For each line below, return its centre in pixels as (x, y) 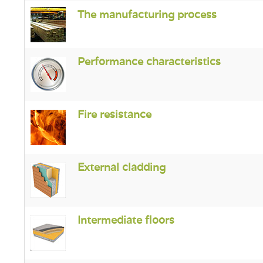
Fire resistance (114, 114)
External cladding (121, 167)
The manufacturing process (147, 14)
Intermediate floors (126, 220)
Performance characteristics (149, 61)
